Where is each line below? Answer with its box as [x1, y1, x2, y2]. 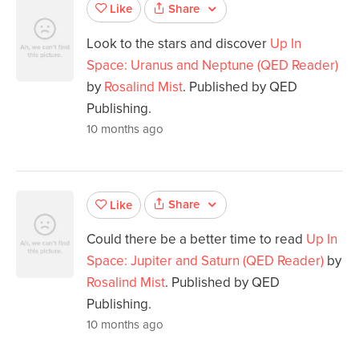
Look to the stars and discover [87, 34, 270, 52]
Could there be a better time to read [87, 231, 306, 248]
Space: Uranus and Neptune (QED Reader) [87, 56, 338, 74]
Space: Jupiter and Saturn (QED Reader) [87, 252, 324, 270]
